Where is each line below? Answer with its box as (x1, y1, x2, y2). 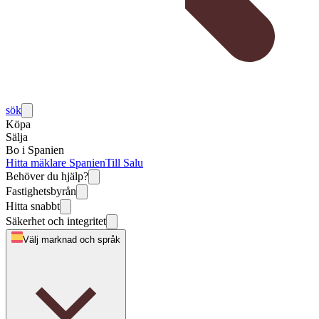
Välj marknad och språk (23, 234, 120, 246)
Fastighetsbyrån (6, 185, 76, 198)
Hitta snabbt (6, 200, 60, 213)
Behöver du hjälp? (6, 170, 88, 183)
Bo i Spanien (6, 144, 64, 157)
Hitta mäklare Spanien (6, 157, 105, 169)
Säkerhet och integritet (6, 215, 106, 228)
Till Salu (105, 157, 143, 169)
